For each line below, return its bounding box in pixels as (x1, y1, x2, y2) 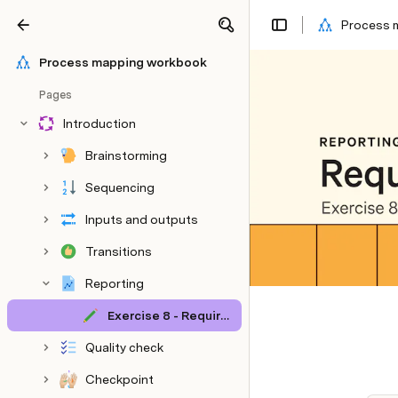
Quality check (85, 340, 163, 354)
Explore (113, 20, 162, 36)
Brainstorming (85, 148, 167, 163)
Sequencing (85, 180, 155, 195)
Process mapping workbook (39, 55, 207, 69)
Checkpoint (85, 372, 154, 386)
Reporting (85, 276, 144, 291)
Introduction (63, 116, 136, 131)
